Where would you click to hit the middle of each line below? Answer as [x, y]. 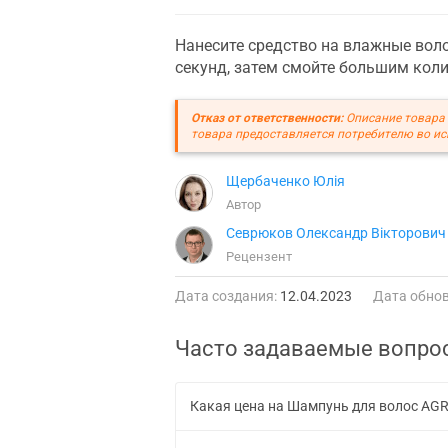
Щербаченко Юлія [285, 180]
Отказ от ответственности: [267, 117]
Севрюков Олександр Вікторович [336, 232]
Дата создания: [226, 295]
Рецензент [259, 256]
